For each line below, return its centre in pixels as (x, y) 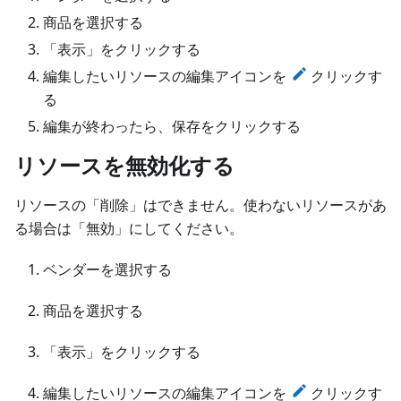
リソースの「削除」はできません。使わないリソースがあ (200, 205)
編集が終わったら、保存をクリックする (172, 127)
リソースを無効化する (127, 166)
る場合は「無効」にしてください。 (129, 229)
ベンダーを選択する (107, 270)
